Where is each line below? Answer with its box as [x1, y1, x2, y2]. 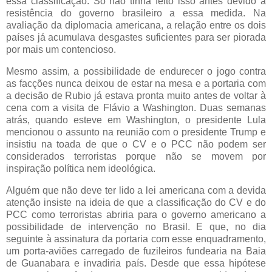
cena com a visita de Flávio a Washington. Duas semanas [6, 103, 266, 114]
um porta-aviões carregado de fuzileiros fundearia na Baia [6, 245, 266, 256]
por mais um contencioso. [6, 44, 116, 55]
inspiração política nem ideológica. [6, 163, 155, 174]
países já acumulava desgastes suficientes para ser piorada [6, 32, 266, 43]
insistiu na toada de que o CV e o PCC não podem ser [6, 139, 266, 150]
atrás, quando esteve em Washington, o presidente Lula [6, 115, 266, 126]
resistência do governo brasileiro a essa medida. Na [6, 8, 266, 19]
